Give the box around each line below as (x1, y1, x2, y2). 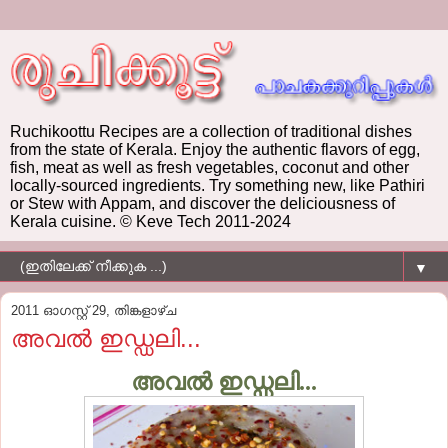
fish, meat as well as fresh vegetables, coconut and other (10, 158, 409, 176)
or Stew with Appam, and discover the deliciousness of (10, 194, 395, 212)
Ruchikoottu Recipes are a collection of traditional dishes (10, 122, 412, 140)
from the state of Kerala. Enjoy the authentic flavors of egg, (10, 140, 420, 158)
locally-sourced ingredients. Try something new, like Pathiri (10, 176, 425, 194)
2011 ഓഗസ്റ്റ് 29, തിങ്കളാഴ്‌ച (11, 302, 176, 318)
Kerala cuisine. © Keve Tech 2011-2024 (10, 212, 291, 230)
